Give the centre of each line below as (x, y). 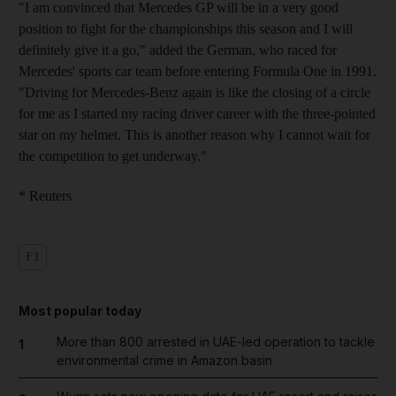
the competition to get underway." (113, 156)
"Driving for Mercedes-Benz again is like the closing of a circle (194, 92)
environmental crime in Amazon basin (164, 360)
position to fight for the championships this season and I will (186, 28)
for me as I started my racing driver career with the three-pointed (197, 113)
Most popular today (80, 310)
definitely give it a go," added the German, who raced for (178, 49)
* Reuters (45, 195)
